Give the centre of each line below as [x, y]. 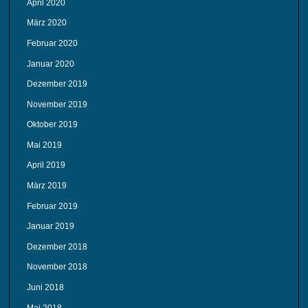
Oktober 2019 [53, 125]
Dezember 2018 [57, 246]
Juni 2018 [46, 288]
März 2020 [47, 23]
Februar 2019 [53, 206]
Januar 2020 [51, 64]
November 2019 [57, 104]
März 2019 [47, 186]
